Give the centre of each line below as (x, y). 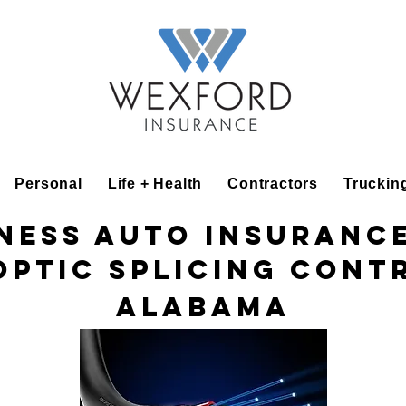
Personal (48, 184)
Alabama (203, 307)
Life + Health (155, 184)
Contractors (273, 184)
